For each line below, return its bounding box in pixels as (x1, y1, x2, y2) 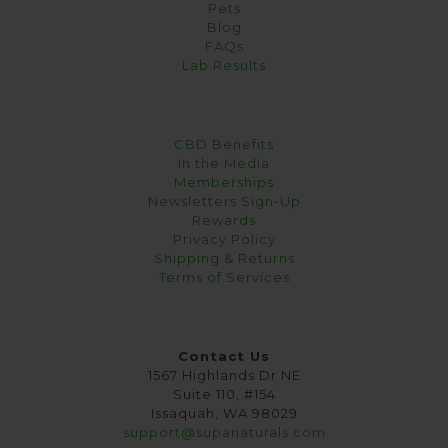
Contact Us (178, 347, 270, 364)
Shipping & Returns (153, 249, 295, 266)
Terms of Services (158, 268, 290, 285)
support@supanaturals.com (122, 423, 326, 440)
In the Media (178, 154, 270, 171)
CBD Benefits (174, 135, 274, 152)
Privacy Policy (172, 230, 276, 247)
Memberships (174, 173, 274, 190)
